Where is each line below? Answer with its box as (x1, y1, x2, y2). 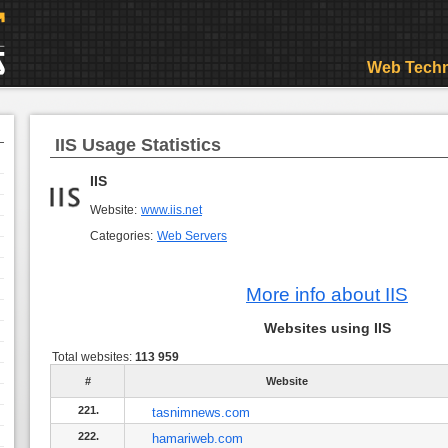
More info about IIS (246, 284, 408, 306)
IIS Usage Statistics (55, 135, 221, 155)
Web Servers (157, 229, 227, 244)
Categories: (90, 229, 156, 244)
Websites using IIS (263, 320, 391, 337)
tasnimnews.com (152, 405, 250, 421)
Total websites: (52, 350, 135, 365)
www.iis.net (141, 203, 202, 218)
